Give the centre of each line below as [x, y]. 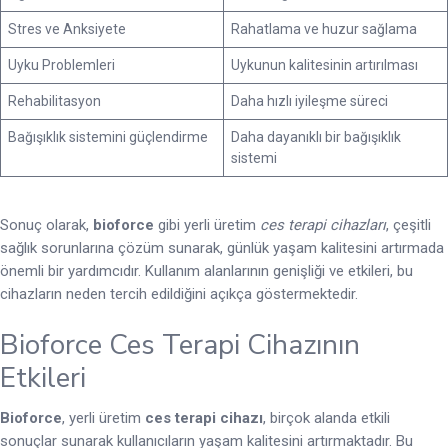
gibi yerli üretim [207, 225]
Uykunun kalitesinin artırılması [324, 65]
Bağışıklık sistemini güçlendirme [108, 137]
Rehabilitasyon [54, 101]
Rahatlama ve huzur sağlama [324, 29]
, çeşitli [408, 225]
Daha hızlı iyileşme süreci [309, 101]
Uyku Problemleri [61, 65]
